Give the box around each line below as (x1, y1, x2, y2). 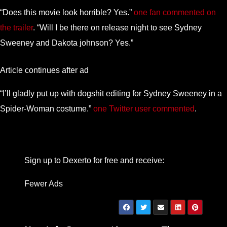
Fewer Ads (24, 179, 63, 188)
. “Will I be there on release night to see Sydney (33, 23, 202, 32)
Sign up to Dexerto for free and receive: (24, 156, 164, 165)
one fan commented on (134, 8, 216, 17)
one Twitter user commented (93, 104, 195, 113)
